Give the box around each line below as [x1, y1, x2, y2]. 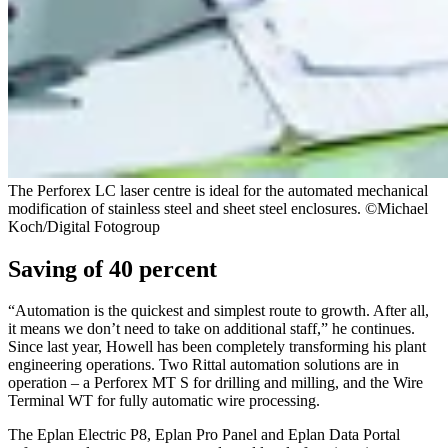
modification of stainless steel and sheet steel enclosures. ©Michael [8, 199, 428, 217]
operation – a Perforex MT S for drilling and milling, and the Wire [8, 374, 423, 392]
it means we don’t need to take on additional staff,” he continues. [8, 320, 415, 338]
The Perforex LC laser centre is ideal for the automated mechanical [8, 181, 428, 199]
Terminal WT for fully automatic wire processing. [8, 392, 320, 410]
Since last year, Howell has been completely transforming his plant [8, 338, 426, 356]
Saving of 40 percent [8, 255, 217, 282]
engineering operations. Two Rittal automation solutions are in [8, 356, 399, 374]
